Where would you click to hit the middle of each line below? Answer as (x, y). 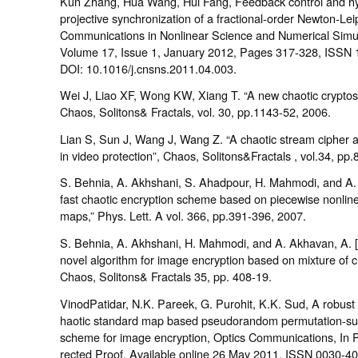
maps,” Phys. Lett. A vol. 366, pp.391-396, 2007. (183, 216)
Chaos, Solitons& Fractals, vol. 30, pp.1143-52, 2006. (195, 112)
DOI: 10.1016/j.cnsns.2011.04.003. (148, 68)
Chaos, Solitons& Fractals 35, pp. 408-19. (165, 276)
